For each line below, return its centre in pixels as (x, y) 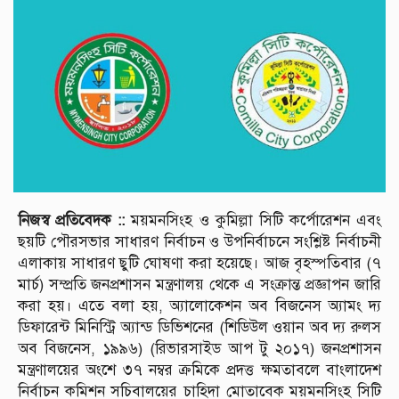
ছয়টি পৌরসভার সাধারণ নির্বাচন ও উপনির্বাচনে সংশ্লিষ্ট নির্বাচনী (199, 241)
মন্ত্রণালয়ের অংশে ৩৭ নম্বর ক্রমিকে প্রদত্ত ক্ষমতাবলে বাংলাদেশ (199, 370)
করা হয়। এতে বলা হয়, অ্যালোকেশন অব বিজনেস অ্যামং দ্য (199, 305)
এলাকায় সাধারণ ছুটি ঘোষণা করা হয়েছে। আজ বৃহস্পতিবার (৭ (199, 263)
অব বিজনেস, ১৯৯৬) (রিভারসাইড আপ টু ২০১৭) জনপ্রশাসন (199, 348)
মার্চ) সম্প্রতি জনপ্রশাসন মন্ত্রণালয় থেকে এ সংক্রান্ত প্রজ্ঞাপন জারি (199, 284)
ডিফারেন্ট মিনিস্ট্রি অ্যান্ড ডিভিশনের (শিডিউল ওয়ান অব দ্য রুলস (199, 327)
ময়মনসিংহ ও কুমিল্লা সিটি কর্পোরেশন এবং (253, 220)
